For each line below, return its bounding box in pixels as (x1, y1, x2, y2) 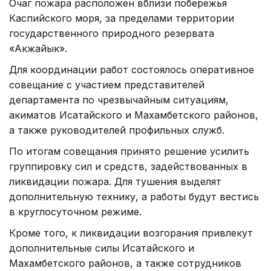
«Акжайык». (9, 42, 67, 54)
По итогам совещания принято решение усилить (9, 145, 249, 157)
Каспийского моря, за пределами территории (9, 11, 234, 24)
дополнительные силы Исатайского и (9, 241, 194, 254)
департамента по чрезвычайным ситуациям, (9, 93, 229, 106)
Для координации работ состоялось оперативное (9, 63, 254, 76)
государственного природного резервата (9, 27, 214, 39)
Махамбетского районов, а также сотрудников (9, 256, 241, 269)
